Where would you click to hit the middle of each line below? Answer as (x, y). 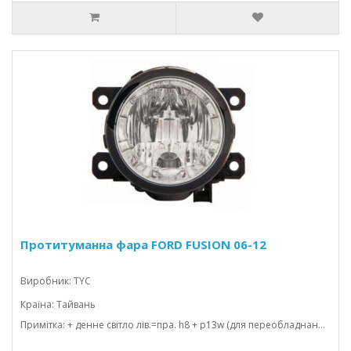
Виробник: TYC (56, 281)
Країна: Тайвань (58, 304)
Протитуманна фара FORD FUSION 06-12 (143, 244)
